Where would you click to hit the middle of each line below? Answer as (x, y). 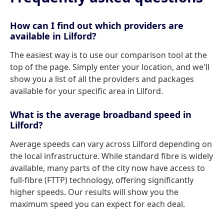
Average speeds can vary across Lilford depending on (111, 144)
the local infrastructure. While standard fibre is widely (111, 156)
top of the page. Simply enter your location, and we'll (110, 67)
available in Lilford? (53, 36)
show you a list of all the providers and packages (102, 79)
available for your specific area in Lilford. (86, 91)
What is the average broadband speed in (101, 114)
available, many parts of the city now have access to (107, 168)
